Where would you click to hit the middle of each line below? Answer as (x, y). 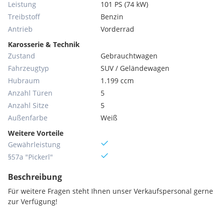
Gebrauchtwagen (129, 56)
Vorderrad (118, 29)
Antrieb (20, 29)
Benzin (112, 17)
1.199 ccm (117, 81)
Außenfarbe (28, 118)
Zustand (22, 56)
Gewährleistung (34, 144)
